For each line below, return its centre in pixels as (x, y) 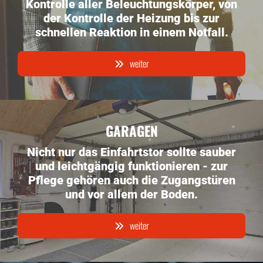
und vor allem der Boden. (131, 194)
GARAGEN (131, 131)
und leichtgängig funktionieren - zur (131, 166)
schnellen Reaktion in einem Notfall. (131, 32)
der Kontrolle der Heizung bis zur (131, 18)
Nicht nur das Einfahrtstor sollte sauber (131, 152)
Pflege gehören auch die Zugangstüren (131, 180)
